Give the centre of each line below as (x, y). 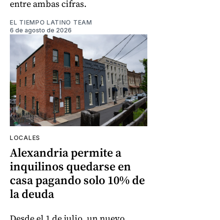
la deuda (32, 194)
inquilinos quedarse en (70, 166)
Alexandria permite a (66, 153)
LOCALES (25, 138)
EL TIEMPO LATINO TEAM (51, 23)
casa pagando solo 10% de (77, 180)
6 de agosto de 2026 (41, 30)
